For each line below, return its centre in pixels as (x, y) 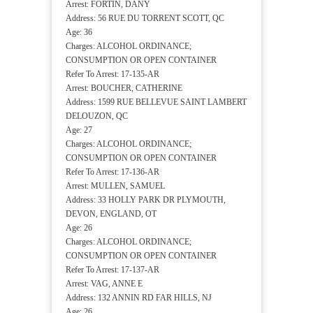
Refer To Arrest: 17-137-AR (112, 270)
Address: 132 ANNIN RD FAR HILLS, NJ (139, 298)
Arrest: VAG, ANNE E (104, 284)
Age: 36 (79, 32)
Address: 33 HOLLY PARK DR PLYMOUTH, (146, 200)
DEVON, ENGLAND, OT (111, 214)
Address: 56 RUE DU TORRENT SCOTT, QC (145, 19)
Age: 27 (79, 130)
